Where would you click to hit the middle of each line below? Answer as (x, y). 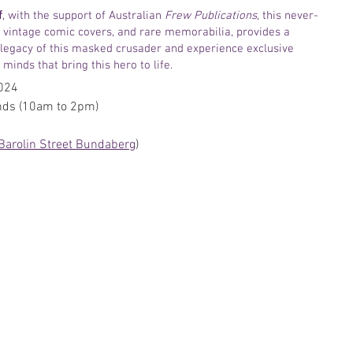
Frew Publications (211, 16)
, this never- (288, 16)
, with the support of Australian (84, 16)
